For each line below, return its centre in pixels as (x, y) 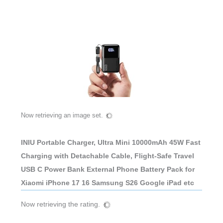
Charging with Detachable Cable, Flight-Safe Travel (107, 156)
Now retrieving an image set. (62, 115)
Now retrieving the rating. (60, 204)
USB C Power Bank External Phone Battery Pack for (108, 169)
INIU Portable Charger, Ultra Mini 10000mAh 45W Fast (111, 142)
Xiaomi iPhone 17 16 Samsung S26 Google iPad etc (107, 182)
